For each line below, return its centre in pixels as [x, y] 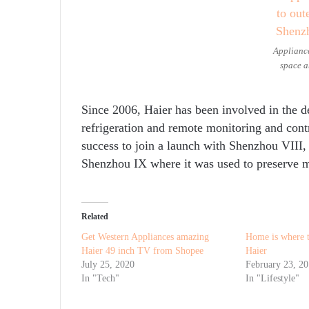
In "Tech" [100, 278]
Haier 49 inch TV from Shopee [142, 250]
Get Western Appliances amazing [145, 237]
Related [95, 216]
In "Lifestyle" [272, 278]
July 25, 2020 [108, 264]
